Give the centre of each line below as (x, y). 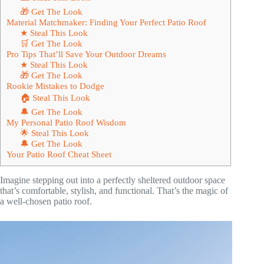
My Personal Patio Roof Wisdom (66, 122)
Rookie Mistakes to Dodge (55, 85)
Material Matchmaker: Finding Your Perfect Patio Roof (106, 22)
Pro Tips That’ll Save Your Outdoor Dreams (86, 54)
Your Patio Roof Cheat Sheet (59, 154)
